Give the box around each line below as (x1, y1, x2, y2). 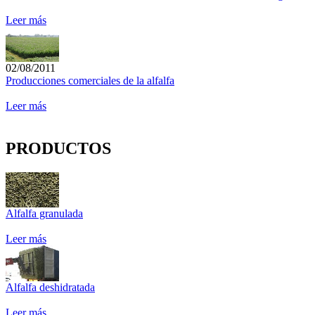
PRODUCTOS (6, 139, 111, 158)
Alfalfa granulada (6, 207, 83, 220)
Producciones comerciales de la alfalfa (6, 75, 174, 87)
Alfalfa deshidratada (6, 281, 95, 293)
